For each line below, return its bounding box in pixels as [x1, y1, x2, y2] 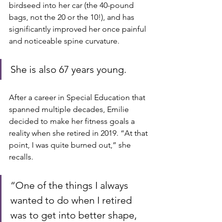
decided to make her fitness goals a [9, 116, 137, 126]
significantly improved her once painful [9, 24, 148, 34]
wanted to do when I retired [10, 194, 134, 206]
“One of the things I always [10, 179, 131, 191]
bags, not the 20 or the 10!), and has [9, 12, 136, 22]
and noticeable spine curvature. [9, 36, 121, 46]
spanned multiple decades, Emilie [9, 105, 131, 114]
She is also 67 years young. [10, 63, 126, 75]
